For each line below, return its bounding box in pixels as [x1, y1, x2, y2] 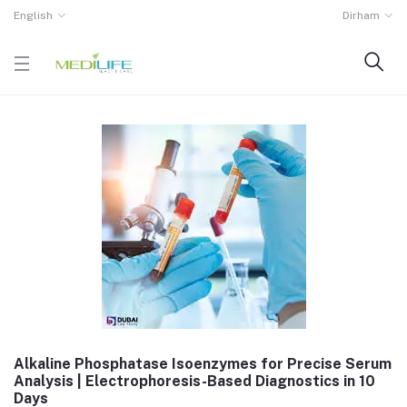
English [14, 9, 53, 22]
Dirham [342, 9, 381, 22]
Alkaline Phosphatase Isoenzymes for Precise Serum [14, 355, 392, 372]
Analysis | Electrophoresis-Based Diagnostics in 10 [14, 372, 375, 390]
